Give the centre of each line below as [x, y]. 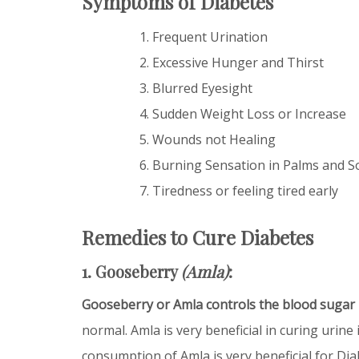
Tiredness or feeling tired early [245, 190]
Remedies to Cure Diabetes [198, 237]
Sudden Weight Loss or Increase [249, 113]
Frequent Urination [210, 36]
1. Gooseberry [131, 271]
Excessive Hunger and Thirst [238, 62]
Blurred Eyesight [202, 88]
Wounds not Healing [214, 139]
